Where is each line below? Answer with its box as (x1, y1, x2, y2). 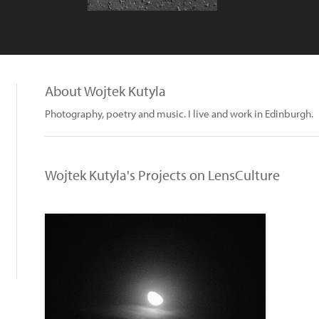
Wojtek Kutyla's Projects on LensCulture (45, 166, 280, 184)
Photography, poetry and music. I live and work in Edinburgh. (45, 107, 313, 120)
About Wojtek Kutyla (45, 82, 166, 100)
